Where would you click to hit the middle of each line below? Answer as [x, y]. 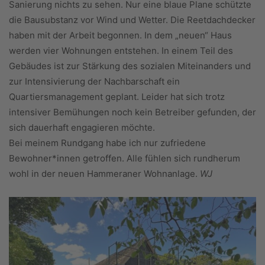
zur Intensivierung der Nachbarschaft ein [94, 82]
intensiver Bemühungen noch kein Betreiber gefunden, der [132, 112]
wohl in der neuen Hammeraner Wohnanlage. [104, 174]
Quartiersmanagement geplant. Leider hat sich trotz [117, 97]
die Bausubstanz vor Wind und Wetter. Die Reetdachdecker [132, 20]
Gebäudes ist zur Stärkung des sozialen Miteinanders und [130, 66]
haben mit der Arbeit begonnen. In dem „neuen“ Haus [120, 35]
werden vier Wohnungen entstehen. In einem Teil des [121, 51]
